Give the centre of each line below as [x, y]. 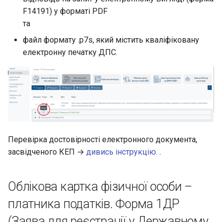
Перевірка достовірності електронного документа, [103, 140]
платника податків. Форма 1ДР [94, 204]
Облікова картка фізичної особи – [100, 187]
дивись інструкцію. [122, 152]
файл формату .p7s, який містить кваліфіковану [111, 40]
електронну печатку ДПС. [70, 52]
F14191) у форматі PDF [65, 11]
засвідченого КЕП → [47, 152]
